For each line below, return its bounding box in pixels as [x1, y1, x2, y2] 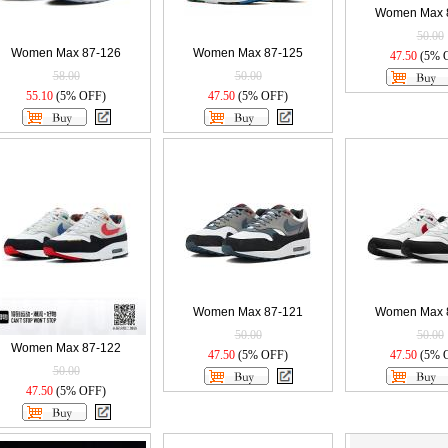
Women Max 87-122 [11, 341, 121, 355]
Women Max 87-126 [11, 46, 121, 60]
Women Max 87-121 [193, 305, 303, 319]
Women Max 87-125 [193, 46, 303, 60]
